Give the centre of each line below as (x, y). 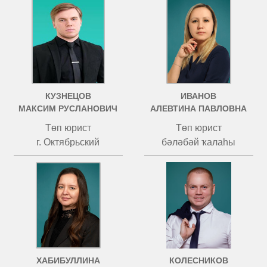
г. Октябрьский (68, 142)
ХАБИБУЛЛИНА (68, 260)
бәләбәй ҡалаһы (199, 142)
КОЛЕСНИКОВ (198, 260)
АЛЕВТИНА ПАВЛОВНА (199, 108)
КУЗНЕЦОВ (68, 96)
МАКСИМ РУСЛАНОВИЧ (68, 108)
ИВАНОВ (199, 96)
